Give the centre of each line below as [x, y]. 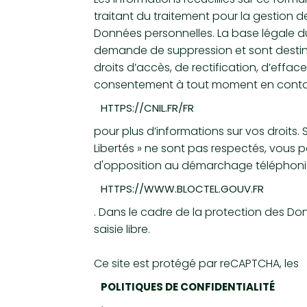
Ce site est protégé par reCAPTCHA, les [196, 263]
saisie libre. [122, 229]
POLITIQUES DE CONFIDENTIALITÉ [188, 287]
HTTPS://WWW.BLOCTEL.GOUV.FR [182, 189]
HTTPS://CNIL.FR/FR [147, 108]
